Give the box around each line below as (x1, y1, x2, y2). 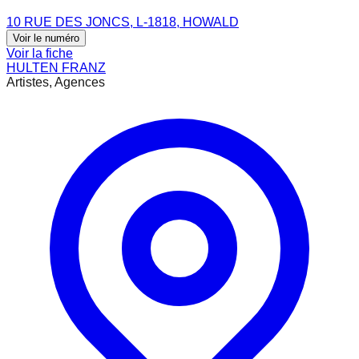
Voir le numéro (13, 31, 79, 44)
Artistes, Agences (6, 75, 105, 89)
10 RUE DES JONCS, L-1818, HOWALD (6, 14, 239, 29)
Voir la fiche (6, 46, 73, 60)
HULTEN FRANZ (6, 60, 106, 75)
